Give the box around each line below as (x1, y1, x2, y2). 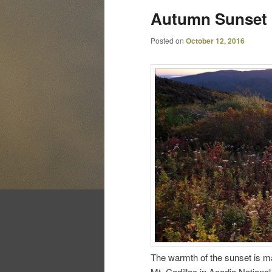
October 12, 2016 (186, 35, 245, 46)
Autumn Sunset (151, 7, 267, 30)
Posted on (151, 35, 186, 46)
